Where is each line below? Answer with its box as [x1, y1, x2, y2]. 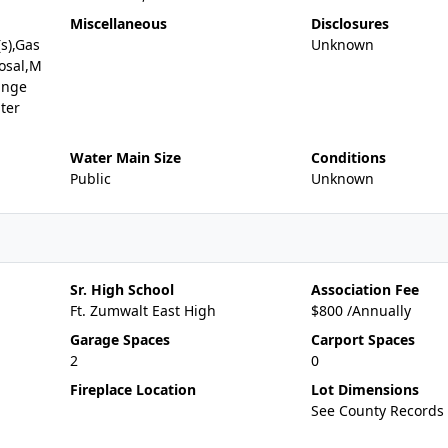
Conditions [310, 148, 386, 167]
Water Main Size [69, 148, 181, 167]
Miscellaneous [69, 14, 167, 33]
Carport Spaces [310, 330, 415, 349]
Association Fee [310, 280, 419, 299]
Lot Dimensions [310, 380, 419, 399]
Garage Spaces [69, 330, 170, 349]
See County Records [310, 401, 444, 420]
